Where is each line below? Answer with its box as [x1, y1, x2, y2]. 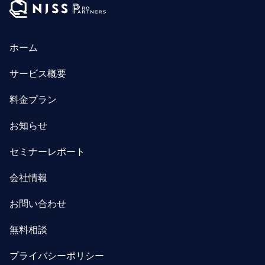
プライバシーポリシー [9, 249, 104, 263]
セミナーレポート [9, 145, 85, 159]
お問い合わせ [9, 197, 66, 211]
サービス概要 [9, 67, 66, 80]
